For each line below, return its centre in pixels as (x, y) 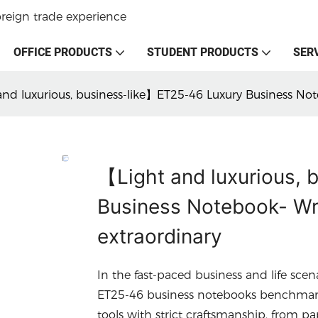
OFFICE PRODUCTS (63, 53)
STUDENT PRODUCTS (203, 53)
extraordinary (160, 236)
